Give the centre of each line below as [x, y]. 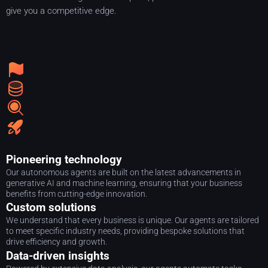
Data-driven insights [58, 255]
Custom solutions [51, 208]
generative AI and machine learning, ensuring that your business [124, 183]
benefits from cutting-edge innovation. [77, 194]
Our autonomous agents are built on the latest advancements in [124, 172]
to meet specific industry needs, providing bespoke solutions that [125, 231]
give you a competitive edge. [61, 11]
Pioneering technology [64, 159]
